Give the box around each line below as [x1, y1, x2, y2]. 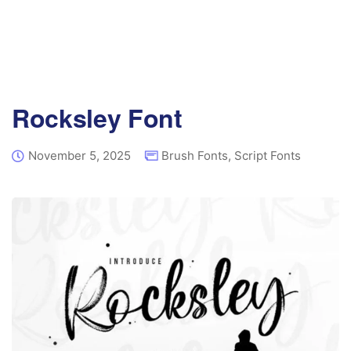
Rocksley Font [12, 100, 183, 136]
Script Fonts [234, 148, 301, 163]
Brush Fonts [161, 148, 228, 163]
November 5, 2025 [28, 148, 131, 163]
